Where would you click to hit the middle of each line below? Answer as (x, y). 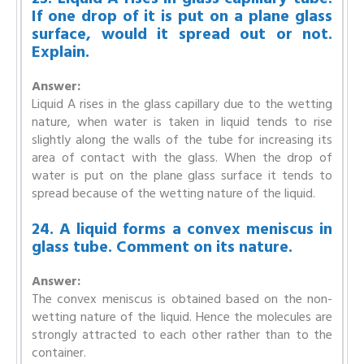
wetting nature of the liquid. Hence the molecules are (182, 316)
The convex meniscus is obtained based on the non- (182, 299)
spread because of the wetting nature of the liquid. (173, 193)
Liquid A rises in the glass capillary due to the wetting (182, 104)
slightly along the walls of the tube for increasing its (182, 139)
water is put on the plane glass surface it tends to (182, 175)
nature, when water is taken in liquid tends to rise (182, 121)
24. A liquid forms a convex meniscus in (182, 229)
